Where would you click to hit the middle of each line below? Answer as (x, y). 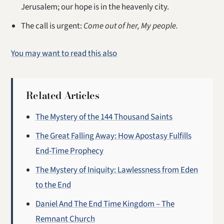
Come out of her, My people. (130, 26)
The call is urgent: (52, 26)
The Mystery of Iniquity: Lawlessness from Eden (117, 170)
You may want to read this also (64, 54)
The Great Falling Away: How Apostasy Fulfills (114, 136)
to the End (53, 185)
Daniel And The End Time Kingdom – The (105, 204)
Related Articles (62, 96)
